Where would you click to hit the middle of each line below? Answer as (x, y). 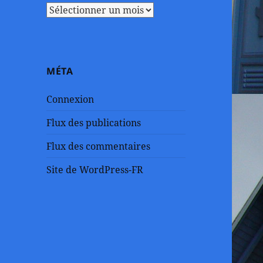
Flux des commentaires (99, 146)
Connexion (70, 99)
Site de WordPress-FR (95, 169)
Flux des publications (94, 122)
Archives (66, 9)
